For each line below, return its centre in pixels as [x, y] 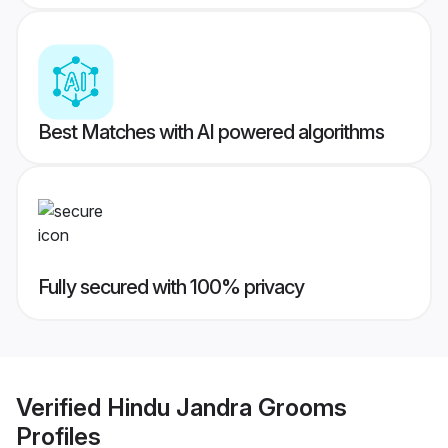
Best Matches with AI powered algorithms [211, 132]
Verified [61, 407]
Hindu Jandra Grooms [227, 407]
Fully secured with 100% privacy [171, 287]
